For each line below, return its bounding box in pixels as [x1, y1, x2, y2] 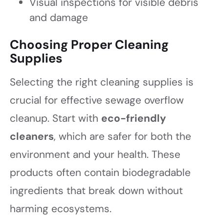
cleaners [10, 129, 54, 143]
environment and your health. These [10, 147, 180, 161]
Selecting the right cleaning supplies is [10, 75, 194, 89]
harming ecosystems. [10, 201, 111, 216]
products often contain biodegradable [10, 165, 191, 179]
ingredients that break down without [10, 183, 183, 197]
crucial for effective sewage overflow [10, 93, 184, 107]
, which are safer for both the [54, 129, 191, 143]
